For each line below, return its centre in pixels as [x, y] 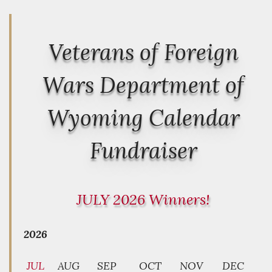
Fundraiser [143, 150]
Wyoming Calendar [143, 117]
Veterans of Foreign [143, 52]
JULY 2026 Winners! [143, 199]
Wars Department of [143, 85]
